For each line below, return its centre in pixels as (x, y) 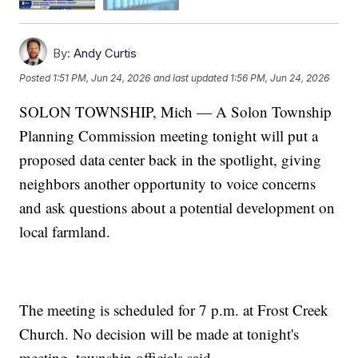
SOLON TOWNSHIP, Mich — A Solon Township (176, 111)
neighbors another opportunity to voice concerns (168, 183)
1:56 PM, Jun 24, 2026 (280, 78)
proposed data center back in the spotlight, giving (171, 159)
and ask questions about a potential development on (177, 207)
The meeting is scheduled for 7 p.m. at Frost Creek (174, 309)
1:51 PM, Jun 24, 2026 (102, 78)
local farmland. (65, 231)
